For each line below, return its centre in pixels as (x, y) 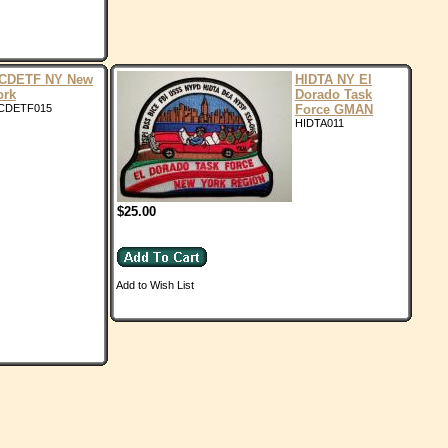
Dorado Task (333, 94)
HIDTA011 (319, 123)
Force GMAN (334, 109)
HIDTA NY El (333, 79)
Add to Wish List (155, 285)
